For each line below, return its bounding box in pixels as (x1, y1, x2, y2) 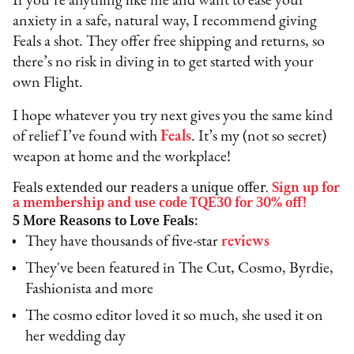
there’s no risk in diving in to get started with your (13, 55, 314, 71)
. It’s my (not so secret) (191, 129, 327, 145)
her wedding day (25, 329, 126, 345)
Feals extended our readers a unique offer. (13, 179, 269, 197)
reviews (221, 234, 270, 250)
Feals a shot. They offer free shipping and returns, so (13, 34, 326, 51)
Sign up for (272, 179, 341, 197)
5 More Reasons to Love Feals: (13, 212, 199, 230)
